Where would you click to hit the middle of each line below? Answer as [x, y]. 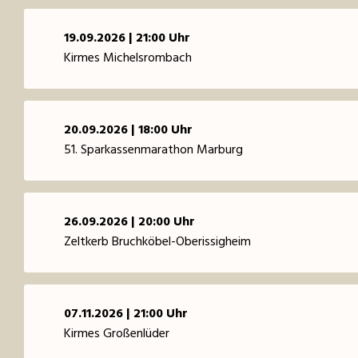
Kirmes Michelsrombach [128, 58]
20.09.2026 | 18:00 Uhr [128, 130]
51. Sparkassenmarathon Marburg [153, 150]
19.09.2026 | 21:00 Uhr [127, 38]
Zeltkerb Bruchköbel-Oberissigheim [157, 242]
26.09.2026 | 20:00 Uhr [129, 222]
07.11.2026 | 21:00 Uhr [126, 314]
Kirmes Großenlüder [117, 334]
